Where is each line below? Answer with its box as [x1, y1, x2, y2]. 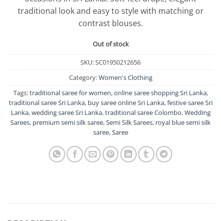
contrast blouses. [78, 18, 143, 29]
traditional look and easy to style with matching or [17, 5, 204, 17]
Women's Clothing [98, 73, 152, 82]
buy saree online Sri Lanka [87, 98, 164, 108]
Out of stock [92, 39, 129, 49]
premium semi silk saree [33, 118, 103, 127]
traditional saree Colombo [105, 108, 182, 117]
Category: [69, 73, 99, 82]
